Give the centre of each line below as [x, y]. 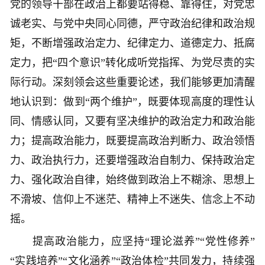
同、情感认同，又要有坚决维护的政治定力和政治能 [132, 122]
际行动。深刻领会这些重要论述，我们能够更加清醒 [132, 83]
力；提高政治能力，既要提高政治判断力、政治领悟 [132, 141]
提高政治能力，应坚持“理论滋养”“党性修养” [132, 242]
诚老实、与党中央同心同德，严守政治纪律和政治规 [132, 24]
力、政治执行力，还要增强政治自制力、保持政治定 [132, 161]
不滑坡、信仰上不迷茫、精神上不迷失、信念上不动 [132, 200]
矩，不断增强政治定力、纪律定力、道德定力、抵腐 [132, 43]
